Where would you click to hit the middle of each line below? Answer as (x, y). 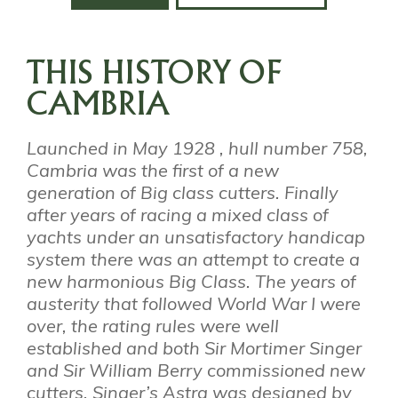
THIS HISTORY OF (154, 75)
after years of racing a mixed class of (177, 214)
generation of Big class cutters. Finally (182, 192)
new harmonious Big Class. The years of (191, 281)
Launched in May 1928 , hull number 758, (197, 147)
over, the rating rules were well (152, 325)
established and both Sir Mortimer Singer (194, 347)
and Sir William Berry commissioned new (195, 370)
